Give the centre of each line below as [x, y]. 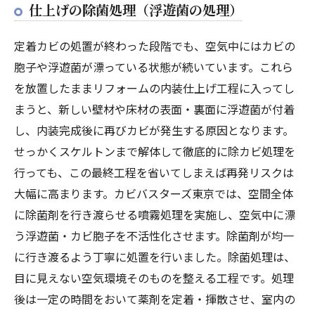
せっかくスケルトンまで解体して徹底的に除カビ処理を [155, 151]
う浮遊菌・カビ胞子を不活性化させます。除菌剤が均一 [154, 235]
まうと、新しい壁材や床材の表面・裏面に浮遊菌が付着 [154, 109]
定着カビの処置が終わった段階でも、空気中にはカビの [155, 45]
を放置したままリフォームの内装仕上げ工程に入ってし [154, 88]
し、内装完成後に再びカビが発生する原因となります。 [154, 130]
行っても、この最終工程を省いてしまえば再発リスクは [154, 172]
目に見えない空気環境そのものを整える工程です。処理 [154, 277]
